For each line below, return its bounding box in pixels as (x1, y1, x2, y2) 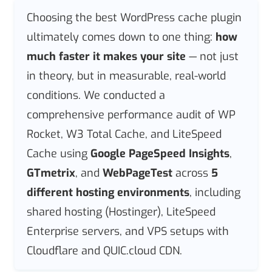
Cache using (27, 146, 90, 161)
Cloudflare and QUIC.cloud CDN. (27, 243, 182, 258)
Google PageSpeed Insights (90, 146, 229, 161)
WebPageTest (103, 165, 172, 180)
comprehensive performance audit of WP (27, 107, 236, 122)
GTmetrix (27, 165, 75, 180)
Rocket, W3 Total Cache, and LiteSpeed (27, 126, 222, 141)
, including (189, 185, 240, 200)
